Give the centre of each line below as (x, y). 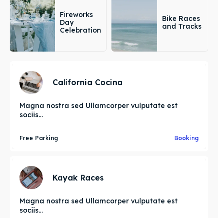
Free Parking (39, 138)
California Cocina (87, 82)
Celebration (81, 30)
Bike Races (181, 18)
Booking (186, 138)
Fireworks (76, 14)
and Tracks (182, 26)
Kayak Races (78, 177)
